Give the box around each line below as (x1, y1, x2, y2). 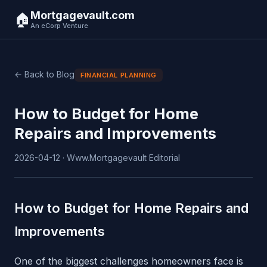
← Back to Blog (14, 69, 74, 79)
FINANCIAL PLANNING (80, 71, 157, 79)
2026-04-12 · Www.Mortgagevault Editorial (14, 153, 180, 163)
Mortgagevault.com (30, 9, 135, 21)
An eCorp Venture (30, 21, 88, 30)
